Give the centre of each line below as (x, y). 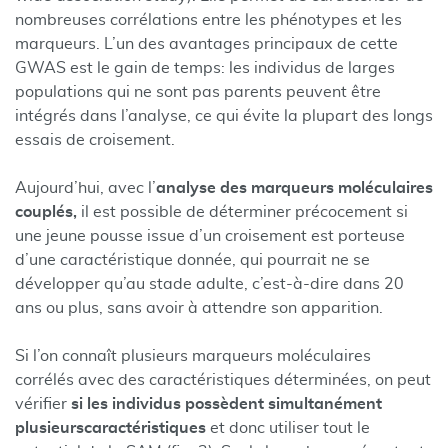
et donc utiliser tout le (290, 428)
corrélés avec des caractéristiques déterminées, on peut (223, 380)
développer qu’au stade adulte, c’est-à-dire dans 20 (209, 284)
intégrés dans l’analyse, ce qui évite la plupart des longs (224, 116)
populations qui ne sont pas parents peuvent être (198, 92)
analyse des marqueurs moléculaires (294, 188)
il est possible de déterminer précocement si (242, 212)
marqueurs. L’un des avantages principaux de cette (206, 44)
